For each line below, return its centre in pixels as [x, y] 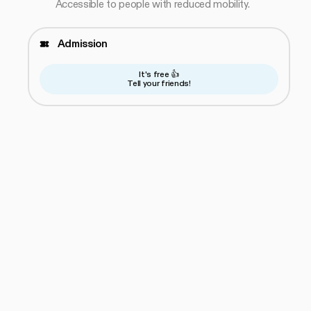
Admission [82, 44]
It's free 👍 [159, 75]
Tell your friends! [159, 84]
